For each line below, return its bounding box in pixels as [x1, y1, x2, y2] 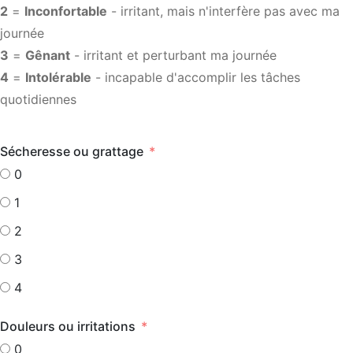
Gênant [25, 47, 70, 64]
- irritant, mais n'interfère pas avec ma [107, 3, 340, 20]
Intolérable [25, 69, 91, 86]
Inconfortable [24, 3, 107, 20]
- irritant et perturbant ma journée [70, 47, 277, 64]
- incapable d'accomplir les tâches [91, 69, 300, 86]
